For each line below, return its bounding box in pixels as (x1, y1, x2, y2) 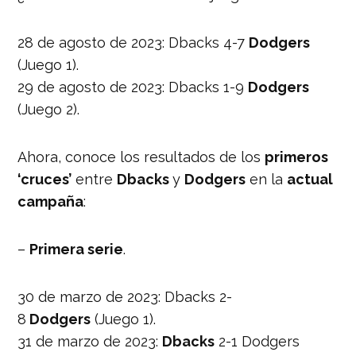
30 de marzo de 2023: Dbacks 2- (17, 288, 233, 305)
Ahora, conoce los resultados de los (17, 148, 265, 165)
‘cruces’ (17, 170, 72, 188)
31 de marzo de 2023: (17, 332, 163, 350)
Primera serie (29, 240, 124, 257)
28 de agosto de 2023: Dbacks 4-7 (17, 33, 250, 51)
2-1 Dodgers (215, 332, 300, 350)
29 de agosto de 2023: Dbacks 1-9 (17, 78, 249, 95)
